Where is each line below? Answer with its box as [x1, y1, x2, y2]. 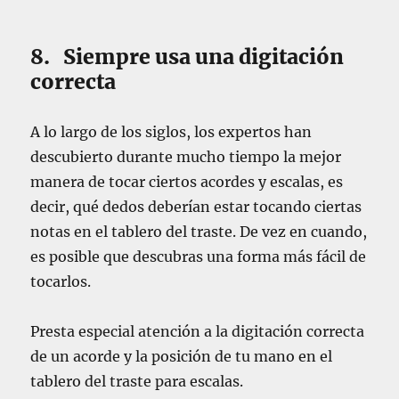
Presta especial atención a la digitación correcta [30, 322, 365, 340]
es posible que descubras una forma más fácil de [30, 247, 367, 265]
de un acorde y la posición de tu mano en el [30, 346, 333, 365]
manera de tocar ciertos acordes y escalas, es [30, 172, 344, 191]
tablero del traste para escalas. [30, 371, 244, 390]
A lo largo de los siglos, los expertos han [30, 122, 313, 141]
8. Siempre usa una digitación [30, 43, 345, 69]
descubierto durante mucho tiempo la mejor [30, 147, 342, 166]
